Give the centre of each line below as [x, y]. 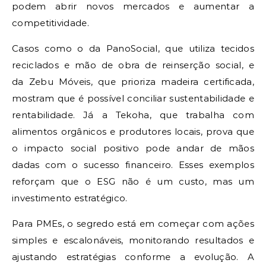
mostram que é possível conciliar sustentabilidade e [133, 98]
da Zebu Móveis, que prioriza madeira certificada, [133, 81]
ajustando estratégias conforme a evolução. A [133, 256]
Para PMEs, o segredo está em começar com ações [133, 223]
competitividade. [50, 23]
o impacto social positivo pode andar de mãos [133, 148]
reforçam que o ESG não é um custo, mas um [133, 181]
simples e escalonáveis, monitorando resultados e [133, 240]
